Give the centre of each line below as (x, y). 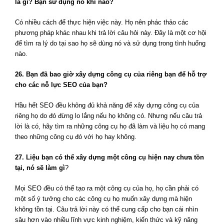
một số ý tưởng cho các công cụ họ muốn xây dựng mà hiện (103, 199)
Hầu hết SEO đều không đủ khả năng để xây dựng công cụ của (107, 105)
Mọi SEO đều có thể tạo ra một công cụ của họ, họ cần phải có (107, 188)
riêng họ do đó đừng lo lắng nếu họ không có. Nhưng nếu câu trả (108, 116)
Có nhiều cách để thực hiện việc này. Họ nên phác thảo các (102, 22)
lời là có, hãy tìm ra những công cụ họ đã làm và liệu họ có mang (110, 126)
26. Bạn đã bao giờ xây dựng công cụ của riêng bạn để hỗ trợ (111, 74)
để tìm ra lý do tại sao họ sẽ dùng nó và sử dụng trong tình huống (110, 43)
